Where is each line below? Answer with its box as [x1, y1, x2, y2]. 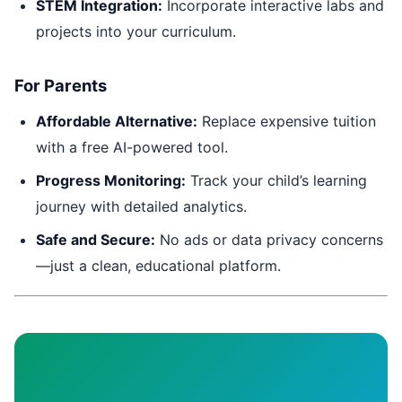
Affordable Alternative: [36, 112, 197, 131]
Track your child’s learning [186, 171, 367, 190]
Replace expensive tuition [197, 112, 376, 131]
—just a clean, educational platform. [36, 257, 281, 275]
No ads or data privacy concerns [155, 231, 383, 249]
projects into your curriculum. [36, 22, 236, 40]
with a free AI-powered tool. [36, 138, 228, 157]
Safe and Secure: [36, 231, 155, 249]
